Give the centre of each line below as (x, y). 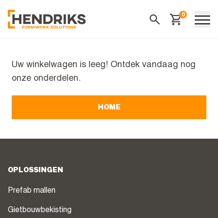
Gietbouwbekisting (40, 211)
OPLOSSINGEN (36, 171)
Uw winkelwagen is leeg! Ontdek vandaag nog (104, 65)
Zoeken (161, 31)
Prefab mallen (32, 191)
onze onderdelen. (46, 79)
